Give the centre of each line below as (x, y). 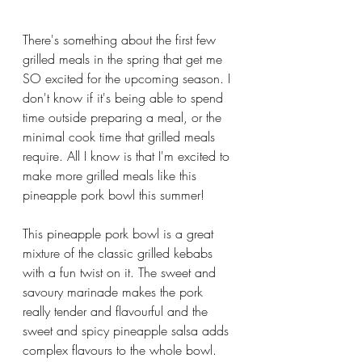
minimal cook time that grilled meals (121, 136)
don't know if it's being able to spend (125, 97)
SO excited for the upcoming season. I (128, 78)
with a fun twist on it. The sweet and (121, 272)
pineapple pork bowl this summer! (114, 194)
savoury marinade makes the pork (115, 291)
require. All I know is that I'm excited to (128, 156)
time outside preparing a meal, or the (124, 117)
